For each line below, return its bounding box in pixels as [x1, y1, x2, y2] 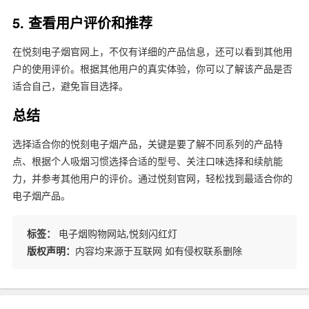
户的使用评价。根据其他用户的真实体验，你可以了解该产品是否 [12, 62, 292, 76]
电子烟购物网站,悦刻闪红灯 [55, 227, 177, 241]
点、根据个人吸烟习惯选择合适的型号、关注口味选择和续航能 [12, 154, 283, 168]
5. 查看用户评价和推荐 [12, 12, 152, 33]
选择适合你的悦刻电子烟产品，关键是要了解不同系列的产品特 [12, 137, 283, 151]
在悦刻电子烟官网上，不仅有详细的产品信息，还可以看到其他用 [12, 45, 292, 59]
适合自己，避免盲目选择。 [12, 79, 128, 93]
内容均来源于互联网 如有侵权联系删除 [74, 244, 242, 258]
